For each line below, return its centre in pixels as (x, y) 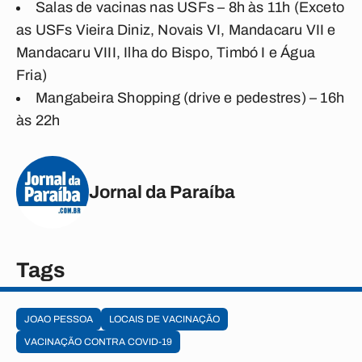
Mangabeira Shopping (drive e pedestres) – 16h (190, 98)
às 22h (38, 120)
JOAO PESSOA (59, 319)
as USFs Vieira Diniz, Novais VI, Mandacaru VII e (176, 30)
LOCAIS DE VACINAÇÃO (164, 319)
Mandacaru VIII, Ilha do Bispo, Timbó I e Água (166, 53)
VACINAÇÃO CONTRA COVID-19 (98, 342)
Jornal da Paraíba (162, 192)
